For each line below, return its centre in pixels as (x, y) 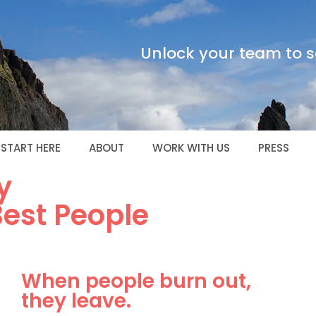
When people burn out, (136, 281)
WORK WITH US (191, 148)
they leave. (76, 301)
